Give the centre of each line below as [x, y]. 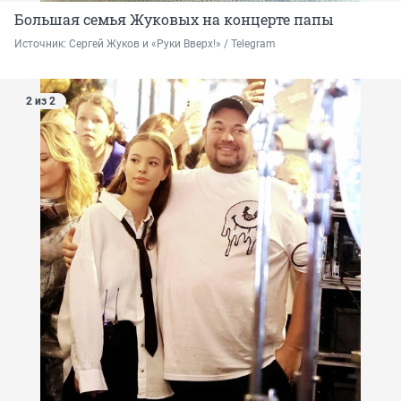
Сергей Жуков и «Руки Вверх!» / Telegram [172, 44]
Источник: [42, 44]
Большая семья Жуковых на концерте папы [174, 20]
